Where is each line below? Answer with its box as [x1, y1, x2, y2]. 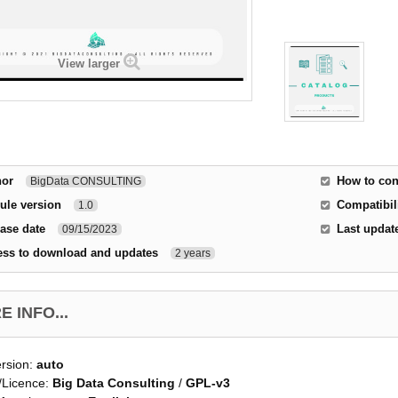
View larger [58, 57, 120, 70]
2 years [175, 247, 211, 259]
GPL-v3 [186, 376, 230, 390]
